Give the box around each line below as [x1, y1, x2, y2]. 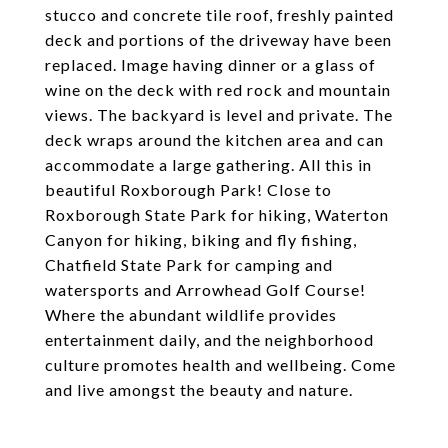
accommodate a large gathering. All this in [45, 155, 372, 174]
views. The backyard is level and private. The [45, 105, 393, 124]
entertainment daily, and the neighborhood [45, 330, 374, 349]
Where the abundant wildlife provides [45, 305, 337, 324]
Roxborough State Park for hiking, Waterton [45, 205, 389, 224]
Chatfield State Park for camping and [45, 255, 333, 274]
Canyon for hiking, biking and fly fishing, [45, 230, 357, 249]
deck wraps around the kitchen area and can [45, 130, 384, 149]
